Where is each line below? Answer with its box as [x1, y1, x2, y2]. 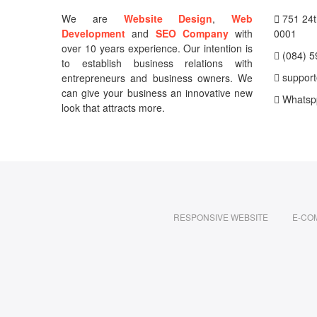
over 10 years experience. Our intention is [62, 40, 253, 55]
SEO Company [155, 25, 229, 40]
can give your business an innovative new [62, 85, 253, 100]
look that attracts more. [62, 100, 165, 115]
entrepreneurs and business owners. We [62, 70, 253, 85]
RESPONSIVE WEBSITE [173, 210, 268, 223]
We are [62, 11, 124, 25]
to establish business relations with [62, 55, 253, 70]
